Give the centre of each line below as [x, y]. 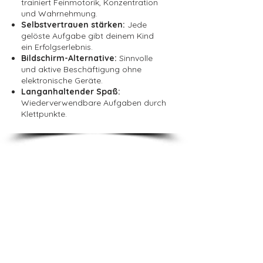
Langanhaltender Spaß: [71, 91]
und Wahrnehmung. [59, 13]
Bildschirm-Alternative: [70, 58]
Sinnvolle [136, 58]
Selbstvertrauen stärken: [74, 24]
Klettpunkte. [44, 114]
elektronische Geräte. [62, 80]
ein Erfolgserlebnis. [57, 47]
